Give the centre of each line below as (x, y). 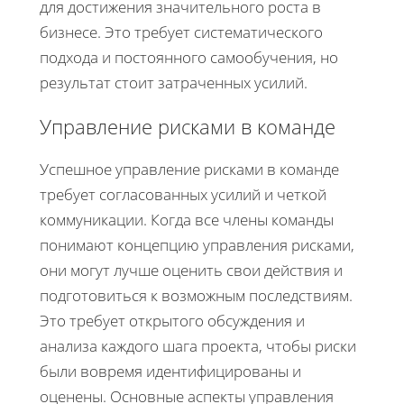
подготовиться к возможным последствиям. (196, 295)
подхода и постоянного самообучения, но (189, 57)
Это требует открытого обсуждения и (172, 320)
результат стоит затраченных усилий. (174, 82)
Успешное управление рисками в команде (189, 169)
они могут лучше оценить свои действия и (191, 270)
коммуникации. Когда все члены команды (187, 219)
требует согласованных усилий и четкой (183, 194)
